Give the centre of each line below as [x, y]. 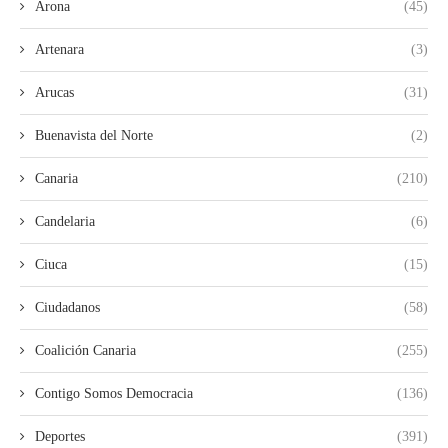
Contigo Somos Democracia [114, 393]
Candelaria [65, 221]
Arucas [54, 92]
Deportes [60, 436]
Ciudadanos [67, 307]
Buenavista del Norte [94, 135]
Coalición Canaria [85, 350]
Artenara [59, 49]
